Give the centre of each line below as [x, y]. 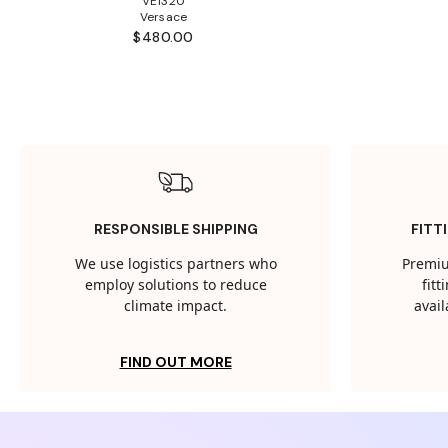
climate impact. [176, 306]
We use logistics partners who [175, 264]
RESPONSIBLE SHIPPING [175, 229]
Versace [163, 17]
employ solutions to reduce [175, 285]
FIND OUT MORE [175, 362]
